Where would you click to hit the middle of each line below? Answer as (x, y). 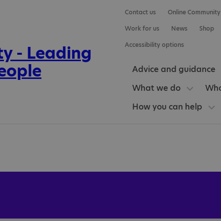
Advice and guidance (174, 69)
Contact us (140, 12)
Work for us (142, 28)
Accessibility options (154, 45)
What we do (156, 88)
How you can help (167, 107)
